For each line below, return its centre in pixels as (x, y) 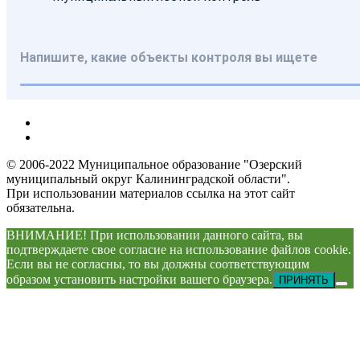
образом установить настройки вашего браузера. (139, 279)
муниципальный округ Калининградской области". (148, 178)
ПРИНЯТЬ (304, 280)
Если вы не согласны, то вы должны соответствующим (158, 264)
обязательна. (41, 207)
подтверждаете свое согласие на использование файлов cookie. (179, 249)
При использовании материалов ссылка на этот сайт (151, 193)
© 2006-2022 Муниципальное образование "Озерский (154, 164)
